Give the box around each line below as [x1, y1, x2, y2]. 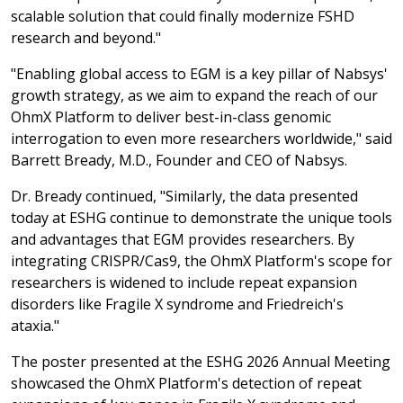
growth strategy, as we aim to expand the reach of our [11, 85, 378, 105]
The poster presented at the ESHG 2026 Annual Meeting [11, 352, 390, 372]
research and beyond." [11, 28, 161, 48]
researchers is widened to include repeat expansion [11, 273, 357, 292]
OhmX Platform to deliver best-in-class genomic [11, 107, 331, 127]
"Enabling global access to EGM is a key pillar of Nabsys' [11, 64, 388, 84]
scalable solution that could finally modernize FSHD [11, 6, 354, 26]
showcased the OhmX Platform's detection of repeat [11, 373, 362, 393]
